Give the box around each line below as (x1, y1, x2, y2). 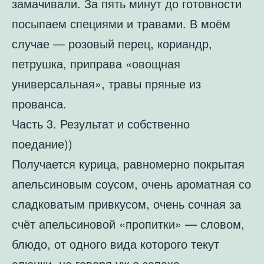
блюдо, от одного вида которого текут (12, 235, 219, 252)
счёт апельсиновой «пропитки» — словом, (12, 215, 245, 232)
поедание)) (12, 135, 72, 152)
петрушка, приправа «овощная (12, 55, 180, 72)
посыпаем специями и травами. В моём (12, 15, 230, 32)
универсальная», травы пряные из (12, 75, 201, 92)
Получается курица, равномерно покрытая (12, 155, 245, 172)
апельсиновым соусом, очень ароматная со (12, 175, 251, 192)
